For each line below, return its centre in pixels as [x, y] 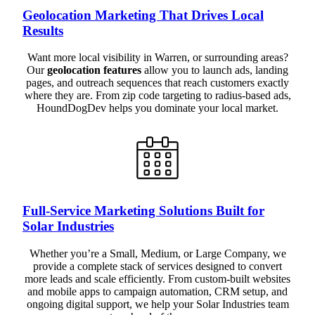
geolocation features [94, 70]
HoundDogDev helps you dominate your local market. [157, 108]
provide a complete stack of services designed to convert [157, 266]
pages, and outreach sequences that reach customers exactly [157, 83]
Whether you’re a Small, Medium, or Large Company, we [157, 253]
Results [43, 30]
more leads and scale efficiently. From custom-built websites [157, 278]
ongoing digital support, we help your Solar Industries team [157, 304]
